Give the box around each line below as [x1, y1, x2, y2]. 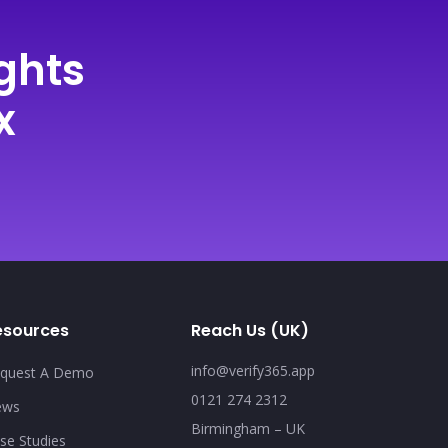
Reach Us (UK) [190, 319, 309, 342]
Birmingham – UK [190, 419, 305, 438]
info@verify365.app [190, 361, 315, 380]
